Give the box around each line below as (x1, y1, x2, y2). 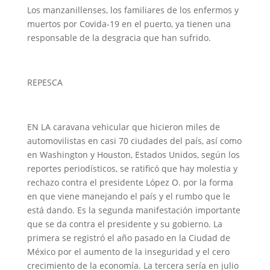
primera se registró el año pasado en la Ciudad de (27, 232, 230, 243)
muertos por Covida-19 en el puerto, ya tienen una (27, 18, 231, 30)
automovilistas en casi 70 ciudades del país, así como (27, 135, 242, 146)
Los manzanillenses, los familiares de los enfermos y (27, 4, 239, 16)
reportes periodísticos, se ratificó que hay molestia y (27, 163, 237, 174)
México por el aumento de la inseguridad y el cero (27, 246, 230, 257)
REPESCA (27, 77, 63, 88)
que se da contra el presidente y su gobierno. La (27, 218, 222, 230)
